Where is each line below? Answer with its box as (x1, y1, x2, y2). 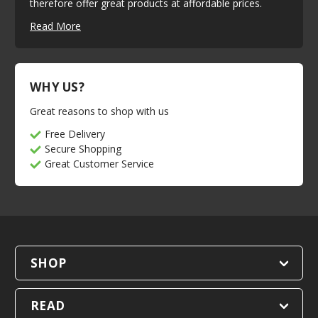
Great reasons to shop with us (30, 104, 169, 119)
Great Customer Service (44, 157, 154, 171)
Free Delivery (44, 127, 105, 141)
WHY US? (30, 79, 84, 96)
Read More (30, 19, 81, 33)
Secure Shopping (44, 142, 121, 156)
